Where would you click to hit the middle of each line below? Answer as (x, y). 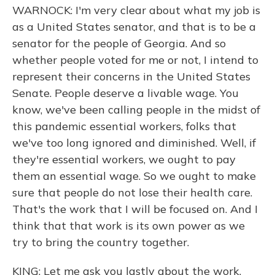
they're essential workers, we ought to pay (124, 159)
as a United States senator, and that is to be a (134, 27)
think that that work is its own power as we (129, 226)
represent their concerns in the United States (131, 76)
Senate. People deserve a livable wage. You (126, 93)
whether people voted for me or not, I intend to (135, 60)
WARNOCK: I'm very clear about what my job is (136, 10)
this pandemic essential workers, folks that (124, 126)
